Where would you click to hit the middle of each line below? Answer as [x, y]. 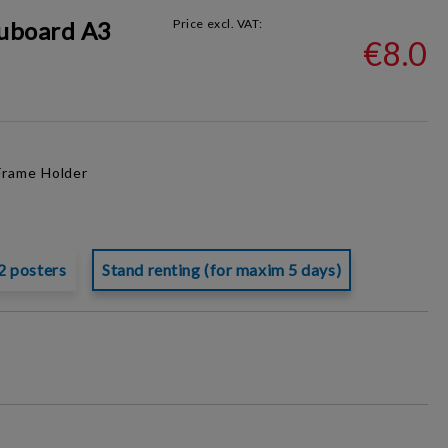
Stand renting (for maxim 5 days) [222, 269]
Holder [64, 172]
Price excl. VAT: [218, 23]
